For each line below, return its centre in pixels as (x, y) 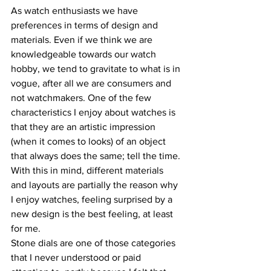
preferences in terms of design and (86, 25)
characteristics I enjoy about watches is (94, 113)
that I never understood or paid (77, 258)
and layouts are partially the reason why (96, 185)
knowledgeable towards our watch (85, 54)
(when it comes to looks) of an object (90, 142)
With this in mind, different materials (88, 171)
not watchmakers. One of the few (82, 98)
